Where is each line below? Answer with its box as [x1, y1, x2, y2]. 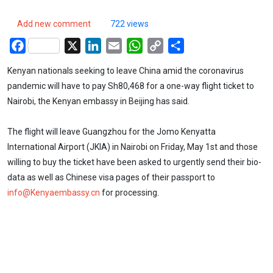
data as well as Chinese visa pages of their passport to [7, 172, 215, 183]
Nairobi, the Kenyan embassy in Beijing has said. [7, 96, 190, 106]
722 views [110, 18, 149, 29]
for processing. [100, 188, 159, 198]
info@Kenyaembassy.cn [7, 188, 100, 198]
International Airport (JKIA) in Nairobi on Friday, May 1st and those [7, 142, 258, 152]
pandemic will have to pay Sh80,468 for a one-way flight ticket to [7, 80, 254, 91]
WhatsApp [143, 38, 186, 51]
